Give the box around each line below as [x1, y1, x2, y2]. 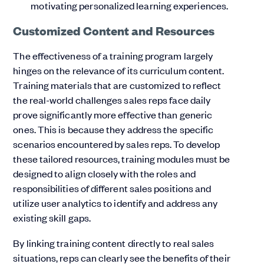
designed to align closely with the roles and [13, 167, 196, 180]
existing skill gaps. [13, 211, 91, 225]
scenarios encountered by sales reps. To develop [13, 137, 220, 151]
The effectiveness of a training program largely [13, 49, 213, 62]
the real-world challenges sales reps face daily [13, 93, 211, 107]
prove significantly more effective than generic [13, 108, 213, 121]
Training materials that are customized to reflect [13, 78, 222, 92]
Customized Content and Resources [13, 22, 215, 39]
